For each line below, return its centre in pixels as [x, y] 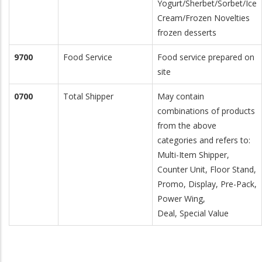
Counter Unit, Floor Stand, [207, 169]
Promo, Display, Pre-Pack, [207, 184]
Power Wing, [181, 199]
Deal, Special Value [193, 213]
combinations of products [206, 111]
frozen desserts [187, 32]
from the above [187, 125]
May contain [181, 96]
